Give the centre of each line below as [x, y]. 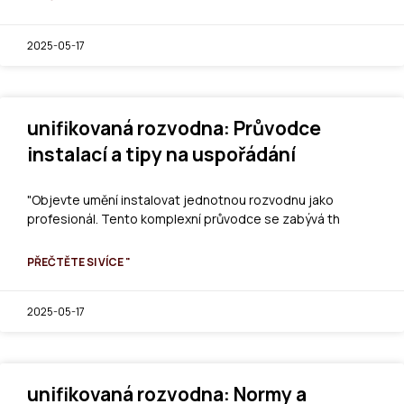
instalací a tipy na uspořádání [161, 154]
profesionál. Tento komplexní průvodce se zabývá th [184, 218]
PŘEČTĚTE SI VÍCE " [79, 262]
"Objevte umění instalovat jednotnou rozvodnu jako [180, 199]
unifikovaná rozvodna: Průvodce [174, 128]
